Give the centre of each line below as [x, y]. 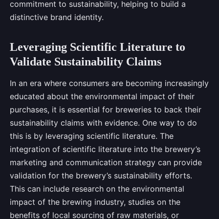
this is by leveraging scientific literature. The [92, 136]
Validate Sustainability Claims [86, 62]
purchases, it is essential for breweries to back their [106, 110]
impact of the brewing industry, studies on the [95, 202]
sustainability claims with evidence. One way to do [103, 123]
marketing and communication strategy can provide [106, 163]
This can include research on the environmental [97, 189]
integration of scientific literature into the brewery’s [105, 149]
